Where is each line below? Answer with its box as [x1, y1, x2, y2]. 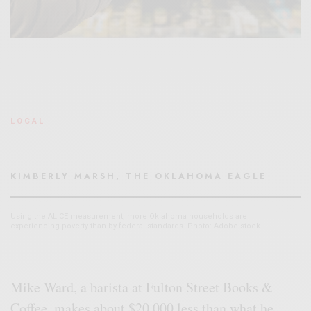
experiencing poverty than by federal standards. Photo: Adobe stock [10, 221, 260, 230]
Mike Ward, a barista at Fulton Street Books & [10, 277, 274, 296]
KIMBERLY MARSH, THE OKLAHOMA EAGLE [10, 169, 267, 183]
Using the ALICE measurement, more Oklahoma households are [10, 211, 247, 221]
